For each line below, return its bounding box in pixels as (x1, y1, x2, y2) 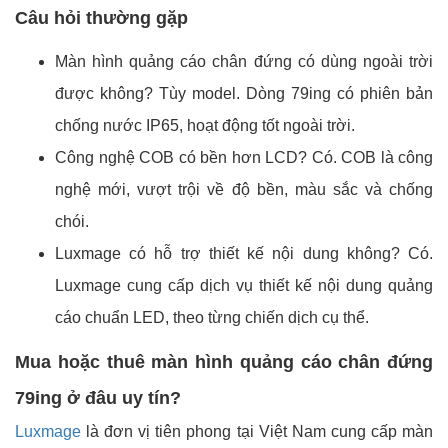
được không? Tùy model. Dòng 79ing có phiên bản (55, 84, 433, 102)
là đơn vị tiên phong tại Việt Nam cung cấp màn (86, 422, 434, 440)
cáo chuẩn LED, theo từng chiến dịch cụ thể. (55, 308, 369, 326)
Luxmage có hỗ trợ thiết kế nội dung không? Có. (55, 244, 433, 262)
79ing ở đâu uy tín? (15, 387, 181, 408)
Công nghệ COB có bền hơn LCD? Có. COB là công (55, 148, 433, 166)
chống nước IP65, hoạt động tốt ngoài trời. (55, 116, 355, 134)
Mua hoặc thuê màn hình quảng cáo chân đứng (15, 351, 433, 372)
